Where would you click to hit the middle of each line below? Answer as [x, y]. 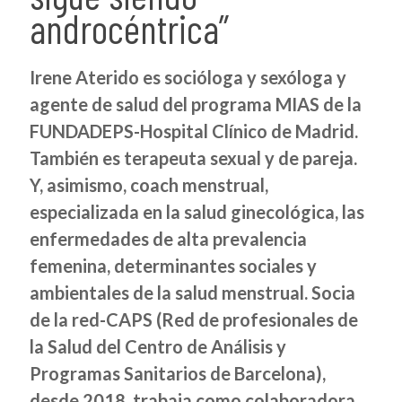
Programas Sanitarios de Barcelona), [178, 373]
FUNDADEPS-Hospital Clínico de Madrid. [194, 131]
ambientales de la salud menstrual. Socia [192, 293]
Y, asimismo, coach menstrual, [149, 185]
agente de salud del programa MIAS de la [196, 104]
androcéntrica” [129, 28]
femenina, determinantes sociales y [173, 266]
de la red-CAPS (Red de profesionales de [194, 319]
